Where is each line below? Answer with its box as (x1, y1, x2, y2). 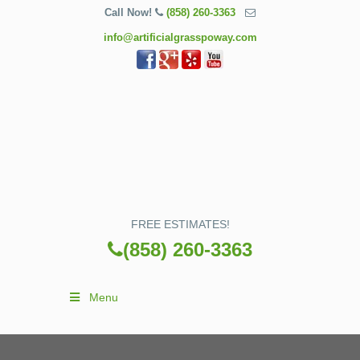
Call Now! (104, 6, 155, 18)
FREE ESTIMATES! (130, 218, 230, 231)
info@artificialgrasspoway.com (103, 31, 257, 43)
